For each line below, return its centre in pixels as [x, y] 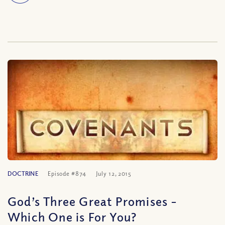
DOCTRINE [23, 174]
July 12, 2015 [114, 174]
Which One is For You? [72, 216]
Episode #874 [67, 174]
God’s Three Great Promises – [93, 201]
